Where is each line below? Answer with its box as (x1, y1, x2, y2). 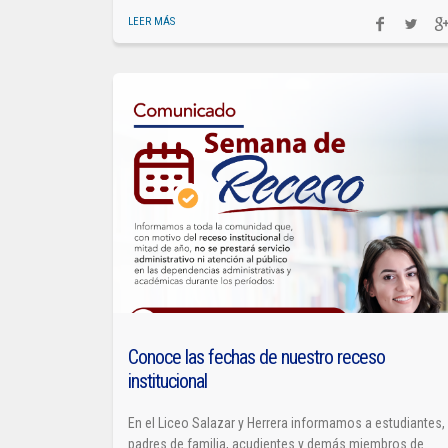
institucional (128, 368, 208, 393)
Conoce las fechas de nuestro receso (128, 344, 386, 369)
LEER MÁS (128, 14, 176, 28)
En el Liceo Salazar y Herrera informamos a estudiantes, (128, 414, 446, 431)
